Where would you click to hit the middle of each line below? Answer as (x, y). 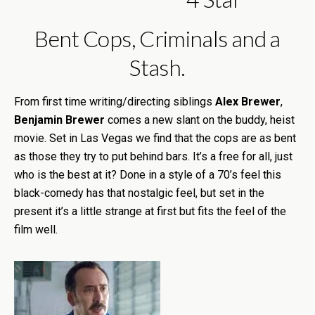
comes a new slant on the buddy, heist (201, 120)
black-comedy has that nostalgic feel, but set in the (139, 193)
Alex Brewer (248, 102)
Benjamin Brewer (59, 120)
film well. (36, 230)
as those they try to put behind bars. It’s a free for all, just (153, 156)
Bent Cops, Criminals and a (157, 38)
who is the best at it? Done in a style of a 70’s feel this (148, 175)
